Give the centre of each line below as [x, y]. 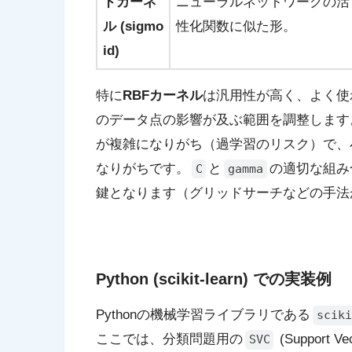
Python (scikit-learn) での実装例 [214, 279]
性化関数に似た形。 [236, 26]
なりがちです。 [143, 168]
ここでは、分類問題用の [169, 339]
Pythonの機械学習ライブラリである [203, 315]
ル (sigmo [133, 26]
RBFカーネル [163, 95]
